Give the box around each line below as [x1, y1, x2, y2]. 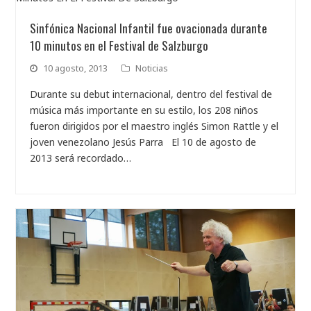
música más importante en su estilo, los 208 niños [30, 103, 259, 117]
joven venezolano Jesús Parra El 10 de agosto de [30, 135, 257, 149]
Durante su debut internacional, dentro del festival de [30, 87, 273, 101]
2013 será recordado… [30, 151, 132, 165]
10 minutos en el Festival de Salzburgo [30, 36, 209, 54]
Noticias [135, 62, 169, 74]
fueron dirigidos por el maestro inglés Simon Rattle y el [30, 119, 279, 133]
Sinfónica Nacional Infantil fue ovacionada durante [30, 19, 268, 37]
